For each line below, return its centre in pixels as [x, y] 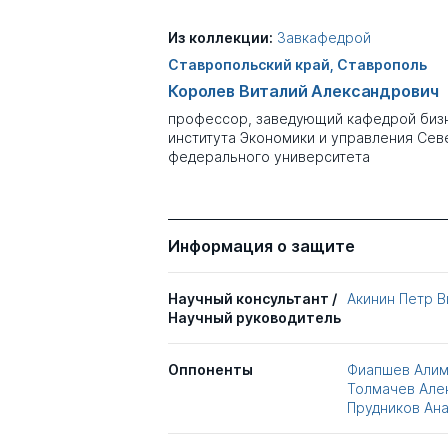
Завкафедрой [324, 37]
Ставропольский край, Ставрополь [297, 64]
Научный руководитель [254, 317]
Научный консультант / [252, 298]
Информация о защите [261, 246]
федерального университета [269, 156]
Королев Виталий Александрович [303, 91]
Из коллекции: [220, 37]
